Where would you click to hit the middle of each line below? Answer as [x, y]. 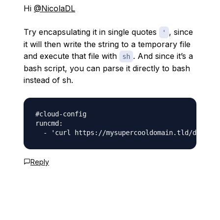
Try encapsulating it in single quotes [91, 32]
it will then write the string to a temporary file [107, 44]
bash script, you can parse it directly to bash [107, 68]
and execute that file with [71, 56]
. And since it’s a [163, 56]
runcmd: [49, 123]
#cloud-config [61, 114]
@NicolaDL [55, 8]
